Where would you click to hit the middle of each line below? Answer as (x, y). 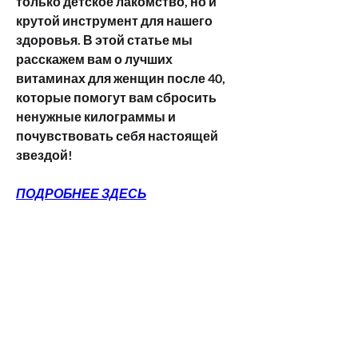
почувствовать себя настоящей (117, 135)
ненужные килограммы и (96, 116)
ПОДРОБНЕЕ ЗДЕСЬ (81, 193)
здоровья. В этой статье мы (104, 39)
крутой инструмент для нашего (114, 20)
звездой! (44, 154)
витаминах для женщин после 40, (121, 78)
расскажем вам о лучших (94, 58)
